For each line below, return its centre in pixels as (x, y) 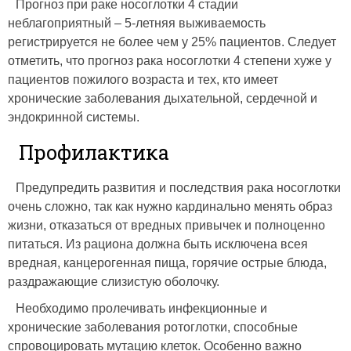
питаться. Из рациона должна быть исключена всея (158, 244)
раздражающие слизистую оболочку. (114, 281)
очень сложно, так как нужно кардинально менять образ (170, 206)
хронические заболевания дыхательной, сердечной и (163, 98)
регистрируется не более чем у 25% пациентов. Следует (172, 42)
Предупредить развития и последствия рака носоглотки (178, 187)
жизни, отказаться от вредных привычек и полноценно (166, 225)
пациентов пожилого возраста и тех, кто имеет (143, 79)
